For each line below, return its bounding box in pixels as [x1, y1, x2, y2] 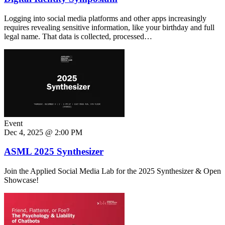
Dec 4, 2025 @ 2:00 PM [4, 128, 82, 137]
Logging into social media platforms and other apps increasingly [4, 14, 206, 23]
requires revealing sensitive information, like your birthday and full [4, 23, 214, 32]
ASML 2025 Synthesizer [4, 146, 103, 157]
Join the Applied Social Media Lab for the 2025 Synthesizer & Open [4, 167, 221, 176]
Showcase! [4, 176, 39, 185]
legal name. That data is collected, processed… [4, 32, 152, 41]
